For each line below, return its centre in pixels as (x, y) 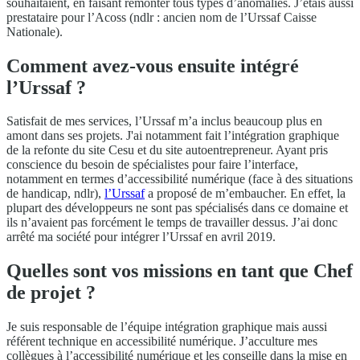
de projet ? (51, 293)
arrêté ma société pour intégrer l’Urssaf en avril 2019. (141, 237)
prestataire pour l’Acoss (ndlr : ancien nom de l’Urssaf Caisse (162, 17)
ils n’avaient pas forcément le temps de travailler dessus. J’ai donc (172, 223)
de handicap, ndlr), (55, 194)
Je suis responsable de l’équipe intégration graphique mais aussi (167, 327)
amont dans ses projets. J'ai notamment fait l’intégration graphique (173, 136)
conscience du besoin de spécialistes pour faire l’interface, (152, 165)
